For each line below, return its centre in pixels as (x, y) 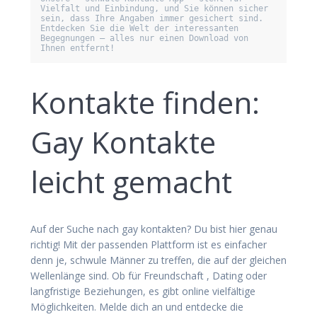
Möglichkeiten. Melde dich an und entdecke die (137, 306)
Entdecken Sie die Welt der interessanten (139, 28)
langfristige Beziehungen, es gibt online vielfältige (143, 291)
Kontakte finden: (145, 102)
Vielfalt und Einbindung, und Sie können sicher (154, 8)
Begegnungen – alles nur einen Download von (144, 38)
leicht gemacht (131, 181)
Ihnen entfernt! (77, 48)
